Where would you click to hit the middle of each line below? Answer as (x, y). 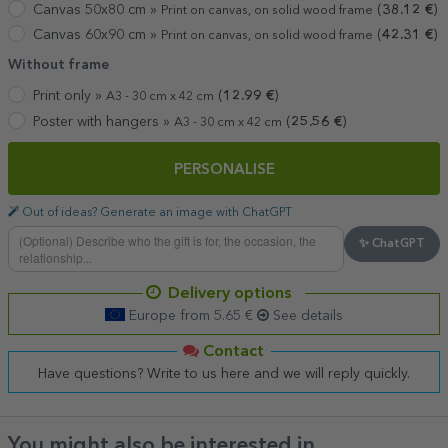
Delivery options (229, 293)
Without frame (58, 65)
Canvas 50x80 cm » (97, 9)
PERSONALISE (224, 171)
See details (305, 315)
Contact (231, 351)
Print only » (69, 96)
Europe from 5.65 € (190, 315)
